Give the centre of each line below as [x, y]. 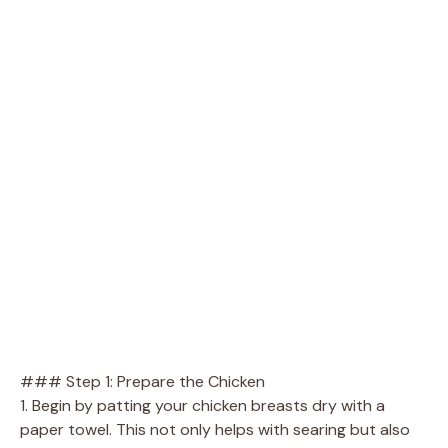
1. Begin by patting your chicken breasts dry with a [202, 405]
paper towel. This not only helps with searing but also [215, 429]
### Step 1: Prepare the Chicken [142, 381]
